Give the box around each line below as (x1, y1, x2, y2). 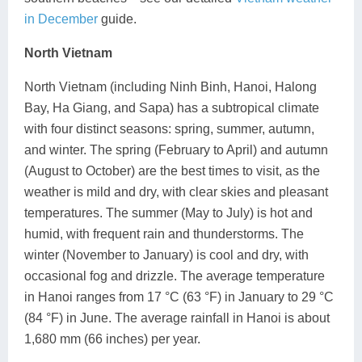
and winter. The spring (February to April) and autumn (24, 142, 328, 157)
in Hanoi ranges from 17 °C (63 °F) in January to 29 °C (24, 289, 334, 304)
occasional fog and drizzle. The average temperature (24, 268, 325, 283)
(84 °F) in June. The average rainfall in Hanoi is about (24, 310, 330, 325)
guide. (98, 11, 137, 26)
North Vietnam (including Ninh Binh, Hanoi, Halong (24, 79, 317, 94)
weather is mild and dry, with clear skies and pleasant (24, 184, 328, 199)
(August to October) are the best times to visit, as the (24, 163, 320, 178)
